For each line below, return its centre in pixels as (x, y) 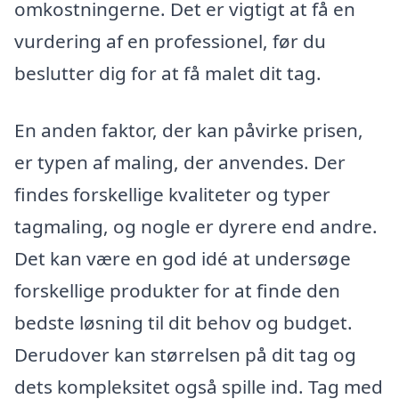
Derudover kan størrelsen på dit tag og (185, 354)
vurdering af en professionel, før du (170, 41)
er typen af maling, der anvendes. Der (180, 162)
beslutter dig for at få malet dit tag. (168, 73)
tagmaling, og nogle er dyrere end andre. (196, 226)
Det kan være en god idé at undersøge (183, 258)
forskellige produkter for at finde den (177, 290)
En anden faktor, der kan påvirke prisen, (189, 130)
